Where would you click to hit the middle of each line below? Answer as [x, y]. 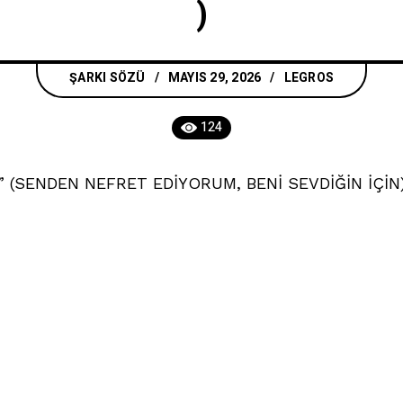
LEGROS [309, 78]
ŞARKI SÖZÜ [107, 78]
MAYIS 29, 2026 [215, 78]
